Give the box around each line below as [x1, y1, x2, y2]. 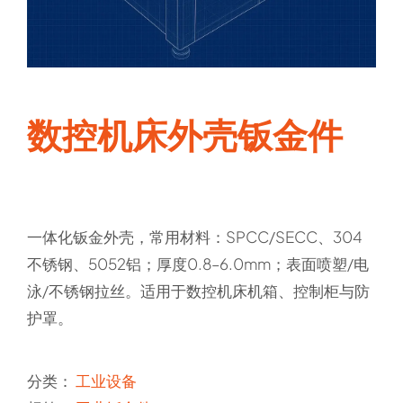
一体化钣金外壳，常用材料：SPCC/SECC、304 [27, 226, 363, 246]
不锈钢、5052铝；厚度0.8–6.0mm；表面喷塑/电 [27, 253, 369, 273]
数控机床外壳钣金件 [27, 112, 343, 157]
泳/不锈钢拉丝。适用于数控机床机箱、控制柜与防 [27, 280, 370, 300]
